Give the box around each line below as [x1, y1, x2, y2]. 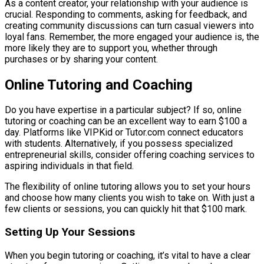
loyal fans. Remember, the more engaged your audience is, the [5, 31, 259, 42]
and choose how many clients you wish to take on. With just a [5, 192, 255, 204]
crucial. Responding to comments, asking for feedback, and [5, 8, 247, 20]
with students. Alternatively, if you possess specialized [5, 138, 233, 150]
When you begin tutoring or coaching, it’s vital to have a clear [5, 249, 250, 261]
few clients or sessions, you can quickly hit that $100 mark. [5, 203, 247, 215]
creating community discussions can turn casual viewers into [5, 19, 254, 31]
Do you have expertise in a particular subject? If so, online [5, 104, 242, 116]
